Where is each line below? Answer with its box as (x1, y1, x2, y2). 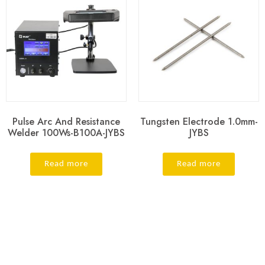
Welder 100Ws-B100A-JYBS (8, 126, 125, 140)
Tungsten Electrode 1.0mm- (140, 115, 258, 129)
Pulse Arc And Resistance (12, 115, 120, 129)
